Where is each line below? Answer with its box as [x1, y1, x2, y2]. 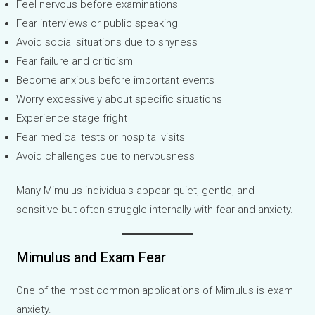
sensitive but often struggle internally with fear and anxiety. [16, 203, 294, 217]
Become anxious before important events [16, 73, 215, 86]
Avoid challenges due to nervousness [16, 149, 195, 162]
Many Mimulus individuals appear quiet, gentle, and [16, 184, 255, 198]
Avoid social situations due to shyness [16, 35, 198, 49]
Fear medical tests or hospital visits [16, 130, 186, 143]
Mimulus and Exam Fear [16, 247, 167, 269]
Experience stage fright [16, 111, 128, 124]
